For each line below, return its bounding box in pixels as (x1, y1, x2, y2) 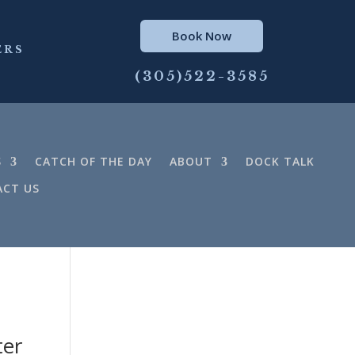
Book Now (172, 28, 232, 44)
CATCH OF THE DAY (34, 154, 152, 169)
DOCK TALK (245, 154, 315, 169)
